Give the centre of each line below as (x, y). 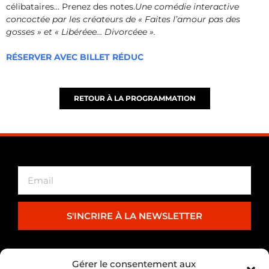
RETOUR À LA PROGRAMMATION (134, 98)
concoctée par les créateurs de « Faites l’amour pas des (123, 19)
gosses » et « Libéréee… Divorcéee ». (81, 32)
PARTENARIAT (134, 259)
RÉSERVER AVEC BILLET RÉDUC (75, 57)
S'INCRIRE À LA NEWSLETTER (134, 216)
